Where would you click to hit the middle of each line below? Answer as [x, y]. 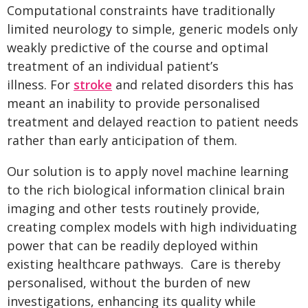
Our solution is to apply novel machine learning [148, 171]
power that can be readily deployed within [132, 245]
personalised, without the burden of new [129, 283]
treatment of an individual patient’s [113, 66]
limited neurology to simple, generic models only [152, 29]
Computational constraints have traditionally [141, 10]
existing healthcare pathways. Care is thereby [144, 264]
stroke [93, 85]
